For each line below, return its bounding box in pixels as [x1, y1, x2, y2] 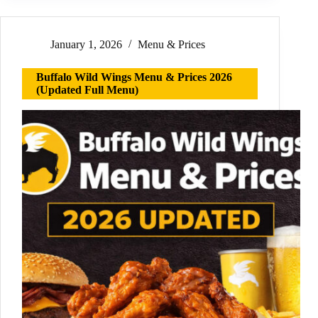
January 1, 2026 [50, 38, 122, 51]
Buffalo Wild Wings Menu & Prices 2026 [36, 71, 232, 84]
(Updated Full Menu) [36, 84, 138, 97]
